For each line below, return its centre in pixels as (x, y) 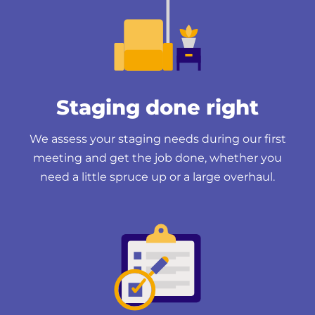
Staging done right (157, 107)
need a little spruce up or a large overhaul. (157, 176)
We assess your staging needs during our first (157, 139)
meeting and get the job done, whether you (157, 157)
